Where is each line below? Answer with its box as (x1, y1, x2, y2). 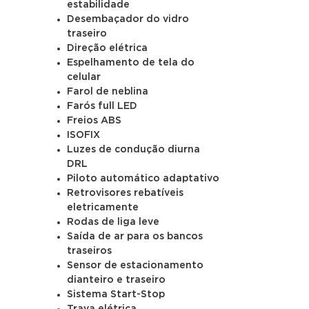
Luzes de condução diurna (67, 145, 201, 154)
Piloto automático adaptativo (67, 174, 220, 183)
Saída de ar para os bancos (67, 232, 203, 241)
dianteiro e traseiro (67, 275, 166, 285)
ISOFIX (67, 130, 101, 140)
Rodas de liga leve (67, 217, 160, 227)
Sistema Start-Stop (67, 290, 166, 299)
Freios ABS (67, 116, 122, 126)
